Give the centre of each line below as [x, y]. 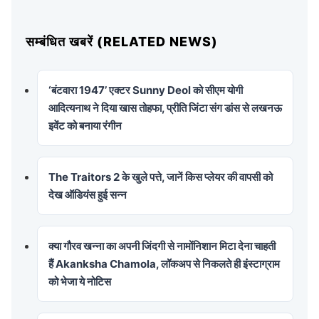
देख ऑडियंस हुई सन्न [88, 194]
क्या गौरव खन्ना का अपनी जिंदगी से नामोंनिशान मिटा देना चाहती [162, 246]
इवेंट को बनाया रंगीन [85, 125]
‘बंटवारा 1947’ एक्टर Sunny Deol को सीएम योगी [146, 90]
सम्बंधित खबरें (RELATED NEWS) [122, 41]
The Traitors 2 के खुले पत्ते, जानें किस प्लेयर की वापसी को [161, 177]
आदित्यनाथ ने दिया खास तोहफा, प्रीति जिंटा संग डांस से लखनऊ [165, 108]
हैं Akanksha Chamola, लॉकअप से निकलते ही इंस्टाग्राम [164, 263]
